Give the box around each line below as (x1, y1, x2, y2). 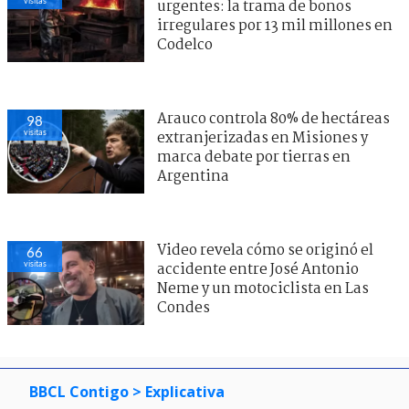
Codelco (157, 33, 213, 57)
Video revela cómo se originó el (157, 238, 373, 262)
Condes (157, 296, 210, 320)
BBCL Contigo (29, 381, 129, 402)
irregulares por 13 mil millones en (157, 14, 393, 37)
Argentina (157, 164, 229, 188)
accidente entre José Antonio (157, 257, 359, 281)
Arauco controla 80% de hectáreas (157, 107, 390, 131)
